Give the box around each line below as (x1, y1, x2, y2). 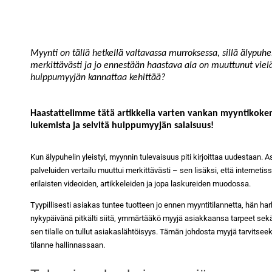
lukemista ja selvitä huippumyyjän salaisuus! (30, 120, 214, 131)
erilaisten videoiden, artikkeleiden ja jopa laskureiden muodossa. (30, 179, 253, 189)
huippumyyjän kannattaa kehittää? (30, 72, 168, 83)
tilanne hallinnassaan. (30, 240, 107, 250)
